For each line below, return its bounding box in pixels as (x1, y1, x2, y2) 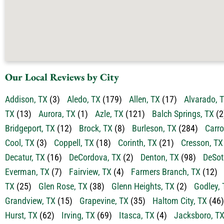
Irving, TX (61, 210, 95, 220)
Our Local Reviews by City (5, 70, 119, 83)
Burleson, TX (132, 123, 176, 133)
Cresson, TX (181, 137, 223, 148)
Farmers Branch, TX (131, 166, 200, 177)
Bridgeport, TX (5, 123, 55, 133)
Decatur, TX (5, 152, 45, 162)
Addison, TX (5, 94, 47, 104)
